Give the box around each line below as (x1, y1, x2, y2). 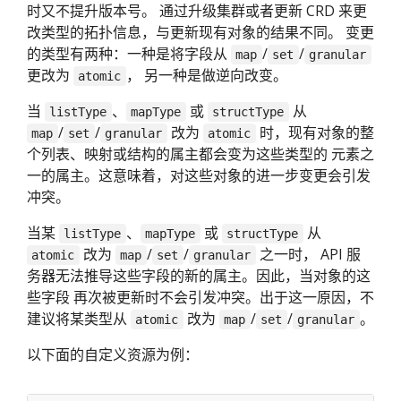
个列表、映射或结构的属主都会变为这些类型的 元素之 (27, 143, 374, 164)
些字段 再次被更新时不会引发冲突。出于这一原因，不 (27, 286, 374, 307)
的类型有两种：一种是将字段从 (27, 43, 231, 64)
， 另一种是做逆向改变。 (125, 64, 287, 85)
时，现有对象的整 (255, 122, 374, 142)
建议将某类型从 (27, 308, 131, 328)
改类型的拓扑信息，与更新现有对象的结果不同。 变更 (27, 21, 374, 42)
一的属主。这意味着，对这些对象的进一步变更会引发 (27, 165, 371, 185)
